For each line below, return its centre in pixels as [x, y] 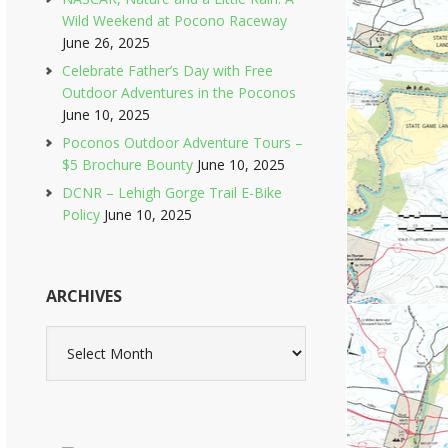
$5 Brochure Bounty [127, 164]
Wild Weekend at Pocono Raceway [174, 20]
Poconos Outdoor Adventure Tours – [182, 142]
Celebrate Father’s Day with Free [167, 70]
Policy [81, 214]
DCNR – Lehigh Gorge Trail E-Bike [172, 192]
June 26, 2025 [106, 42]
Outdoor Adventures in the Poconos [179, 92]
